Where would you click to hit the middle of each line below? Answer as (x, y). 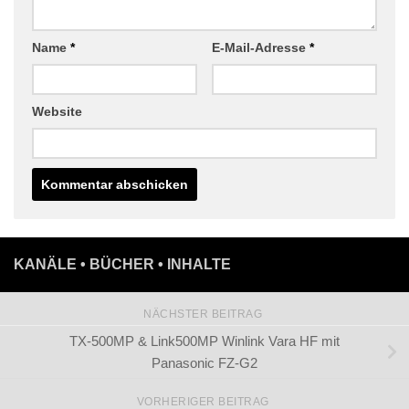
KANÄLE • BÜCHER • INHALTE (122, 283)
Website (57, 131)
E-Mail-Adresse (260, 67)
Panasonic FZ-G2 (204, 382)
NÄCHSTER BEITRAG (204, 333)
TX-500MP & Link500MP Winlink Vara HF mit (204, 360)
